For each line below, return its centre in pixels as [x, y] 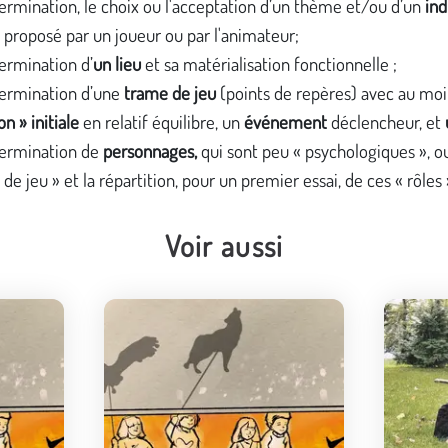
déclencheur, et [387, 121]
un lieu [116, 63]
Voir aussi [224, 246]
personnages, [151, 150]
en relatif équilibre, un [161, 121]
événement [287, 121]
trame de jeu [169, 92]
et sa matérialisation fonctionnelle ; [270, 63]
